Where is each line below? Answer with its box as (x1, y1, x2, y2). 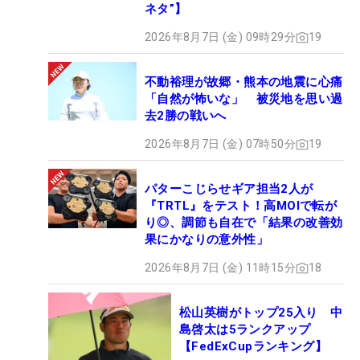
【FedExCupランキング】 (179, 339, 327, 354)
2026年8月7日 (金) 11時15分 (145, 261, 296, 275)
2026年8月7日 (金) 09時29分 (145, 31, 296, 44)
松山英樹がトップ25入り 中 (179, 305, 343, 321)
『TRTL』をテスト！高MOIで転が (145, 198, 337, 214)
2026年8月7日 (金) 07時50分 (145, 137, 296, 151)
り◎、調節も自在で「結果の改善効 (145, 215, 343, 231)
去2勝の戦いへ (145, 108, 227, 124)
